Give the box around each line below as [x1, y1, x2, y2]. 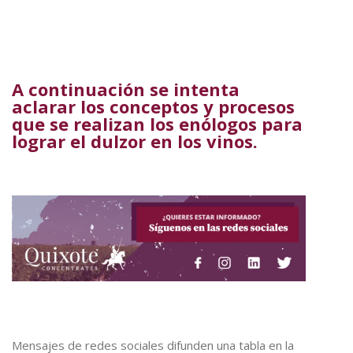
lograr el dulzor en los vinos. [12, 129, 258, 154]
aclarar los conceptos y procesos [12, 95, 295, 119]
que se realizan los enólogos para [12, 112, 303, 136]
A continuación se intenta [12, 77, 240, 102]
